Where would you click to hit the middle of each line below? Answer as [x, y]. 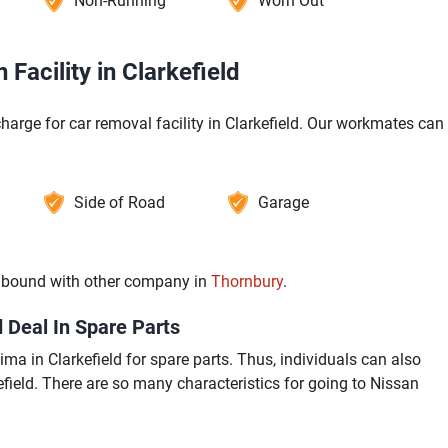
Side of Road [119, 203]
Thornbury [247, 282]
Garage [284, 203]
